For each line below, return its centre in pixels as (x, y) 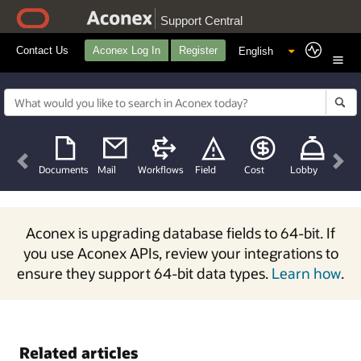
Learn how (306, 273)
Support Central (201, 21)
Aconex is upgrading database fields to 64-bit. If (180, 233)
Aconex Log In (127, 51)
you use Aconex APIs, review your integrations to (180, 253)
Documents (64, 170)
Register (198, 51)
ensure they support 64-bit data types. (144, 273)
